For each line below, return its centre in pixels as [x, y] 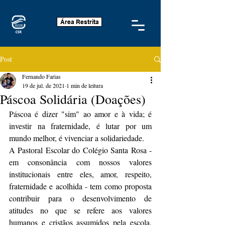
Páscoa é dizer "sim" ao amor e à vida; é [80, 114]
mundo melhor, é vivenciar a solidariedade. [77, 138]
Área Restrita [79, 22]
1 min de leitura [85, 85]
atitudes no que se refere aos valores [80, 210]
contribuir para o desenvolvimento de [80, 198]
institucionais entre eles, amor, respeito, [80, 174]
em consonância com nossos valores [80, 162]
